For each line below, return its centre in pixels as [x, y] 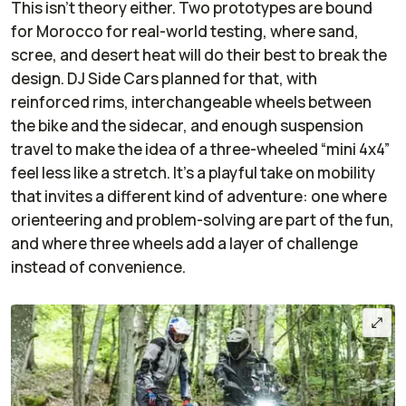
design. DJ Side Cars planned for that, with [164, 78]
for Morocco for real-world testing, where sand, [185, 31]
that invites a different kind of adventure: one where [199, 196]
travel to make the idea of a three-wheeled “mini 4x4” [200, 149]
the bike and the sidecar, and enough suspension [187, 125]
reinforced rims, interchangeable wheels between [191, 101]
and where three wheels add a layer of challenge [184, 243]
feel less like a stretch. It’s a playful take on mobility [193, 172]
